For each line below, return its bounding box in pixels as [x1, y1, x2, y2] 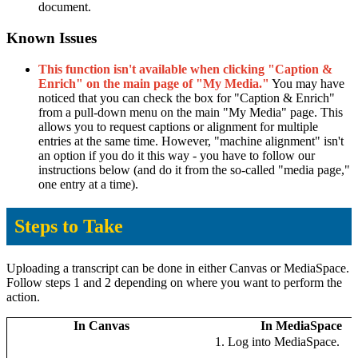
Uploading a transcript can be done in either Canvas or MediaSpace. [6, 261, 349, 275]
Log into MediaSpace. [228, 334, 340, 348]
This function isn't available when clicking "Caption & [38, 62, 332, 76]
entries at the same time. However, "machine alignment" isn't [38, 133, 344, 148]
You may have [269, 76, 344, 90]
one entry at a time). [38, 177, 141, 191]
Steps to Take [14, 215, 123, 237]
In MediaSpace [260, 318, 342, 332]
